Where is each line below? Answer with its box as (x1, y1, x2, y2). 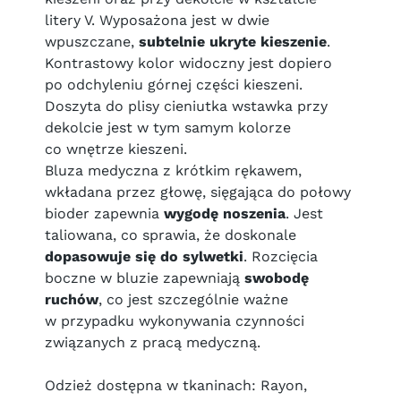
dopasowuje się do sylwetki (45, 248, 243, 265)
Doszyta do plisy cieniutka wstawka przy (45, 98, 328, 115)
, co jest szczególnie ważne (98, 291, 288, 308)
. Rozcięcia (243, 248, 318, 265)
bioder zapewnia (45, 205, 164, 222)
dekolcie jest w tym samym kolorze (45, 119, 291, 136)
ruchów (45, 291, 98, 308)
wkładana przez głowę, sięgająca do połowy (45, 183, 351, 200)
